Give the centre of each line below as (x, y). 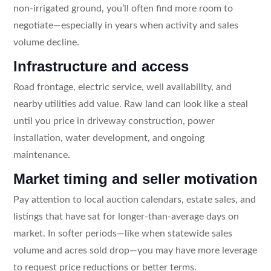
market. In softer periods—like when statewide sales (122, 233)
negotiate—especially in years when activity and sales (126, 25)
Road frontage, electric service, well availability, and (122, 87)
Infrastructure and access (101, 66)
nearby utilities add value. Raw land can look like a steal (130, 104)
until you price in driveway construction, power (114, 121)
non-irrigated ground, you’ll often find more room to (123, 8)
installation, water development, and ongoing (109, 138)
